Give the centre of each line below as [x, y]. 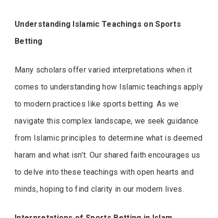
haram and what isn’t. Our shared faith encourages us [108, 155]
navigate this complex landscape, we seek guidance [107, 121]
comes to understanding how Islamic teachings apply [109, 87]
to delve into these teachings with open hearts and [104, 172]
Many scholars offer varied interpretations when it [103, 70]
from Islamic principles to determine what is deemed [109, 138]
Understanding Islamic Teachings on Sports [98, 24]
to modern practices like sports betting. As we [97, 104]
